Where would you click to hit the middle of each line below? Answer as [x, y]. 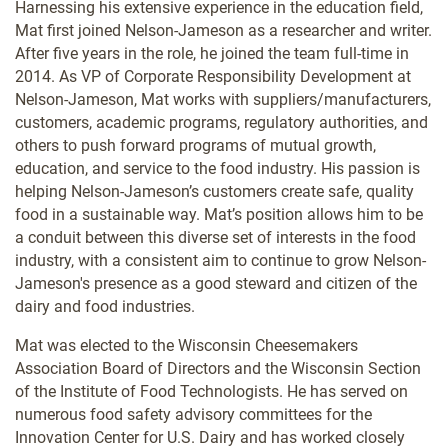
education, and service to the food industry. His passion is [217, 168]
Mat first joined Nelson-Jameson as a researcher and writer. [223, 30]
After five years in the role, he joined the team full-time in [212, 53]
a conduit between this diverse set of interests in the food [215, 237]
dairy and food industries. [105, 306]
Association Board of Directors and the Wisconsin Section [218, 368]
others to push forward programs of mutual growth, [195, 145]
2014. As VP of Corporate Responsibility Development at [213, 76]
